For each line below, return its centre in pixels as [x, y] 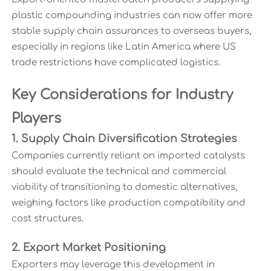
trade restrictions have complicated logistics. [116, 63]
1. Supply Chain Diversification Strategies [124, 139]
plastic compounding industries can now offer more [132, 16]
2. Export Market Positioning [88, 248]
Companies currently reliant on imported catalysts [128, 156]
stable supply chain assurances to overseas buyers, [131, 31]
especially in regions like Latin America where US [123, 47]
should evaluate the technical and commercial [119, 172]
